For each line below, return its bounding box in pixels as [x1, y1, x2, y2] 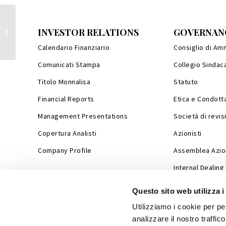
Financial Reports [38, 94, 94, 103]
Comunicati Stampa [38, 60, 100, 69]
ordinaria [18, 33, 43, 42]
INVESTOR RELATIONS [38, 26, 139, 38]
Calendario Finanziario [38, 43, 109, 52]
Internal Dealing [174, 163, 224, 172]
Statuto [174, 77, 198, 86]
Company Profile [38, 146, 92, 155]
